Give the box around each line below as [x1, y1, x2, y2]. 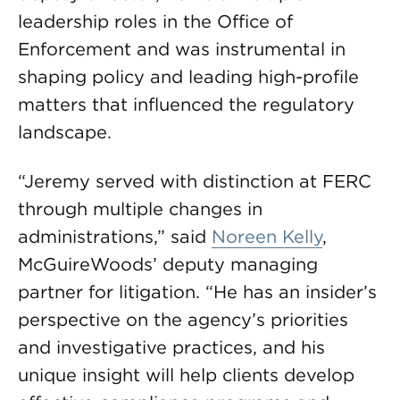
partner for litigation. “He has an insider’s [18, 281, 377, 303]
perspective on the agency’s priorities [18, 309, 348, 330]
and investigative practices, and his [18, 337, 325, 358]
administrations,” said [18, 226, 212, 247]
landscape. [18, 121, 112, 143]
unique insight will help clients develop [18, 364, 354, 386]
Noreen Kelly [212, 226, 322, 247]
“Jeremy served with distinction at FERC [18, 171, 371, 192]
